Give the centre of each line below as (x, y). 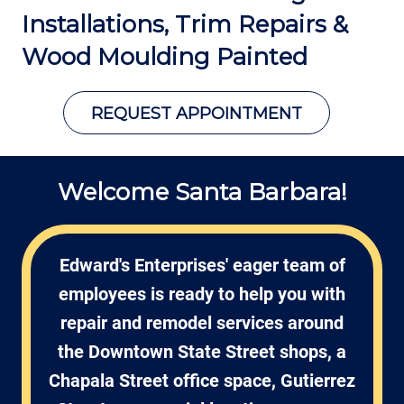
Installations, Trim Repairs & (185, 24)
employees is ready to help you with (202, 294)
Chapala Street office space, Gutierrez (202, 381)
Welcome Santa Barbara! (202, 192)
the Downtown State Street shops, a (202, 352)
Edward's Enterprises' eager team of (202, 266)
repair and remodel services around (202, 323)
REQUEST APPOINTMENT (196, 114)
